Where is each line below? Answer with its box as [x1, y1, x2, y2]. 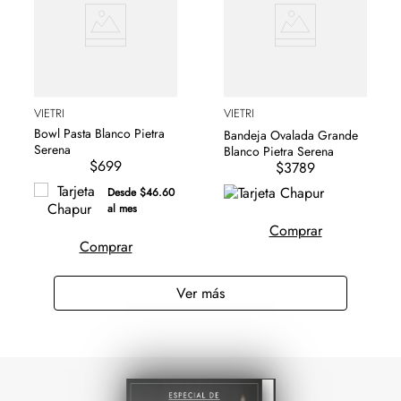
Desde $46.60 [107, 184, 175, 201]
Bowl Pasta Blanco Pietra [34, 124, 165, 143]
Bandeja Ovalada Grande [224, 125, 358, 144]
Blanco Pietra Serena [224, 141, 334, 160]
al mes [107, 200, 137, 218]
